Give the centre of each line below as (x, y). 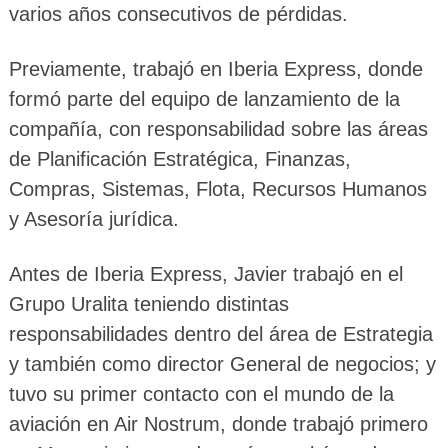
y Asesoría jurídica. (93, 219)
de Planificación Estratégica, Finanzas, (179, 159)
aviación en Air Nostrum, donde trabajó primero (218, 424)
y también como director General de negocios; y (222, 364)
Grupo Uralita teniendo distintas (148, 304)
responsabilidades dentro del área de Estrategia (220, 334)
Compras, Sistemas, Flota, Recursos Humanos (217, 189)
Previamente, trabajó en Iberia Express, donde (215, 69)
